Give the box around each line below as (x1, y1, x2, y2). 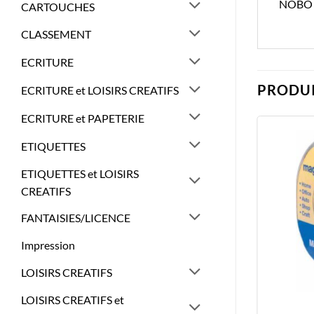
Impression (21, 238, 75, 252)
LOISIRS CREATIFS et (21, 293, 124, 307)
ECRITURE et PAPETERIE (21, 111, 144, 125)
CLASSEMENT (21, 27, 91, 41)
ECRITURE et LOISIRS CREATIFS (21, 83, 179, 97)
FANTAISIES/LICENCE (21, 211, 130, 225)
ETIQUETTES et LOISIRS (21, 166, 139, 180)
